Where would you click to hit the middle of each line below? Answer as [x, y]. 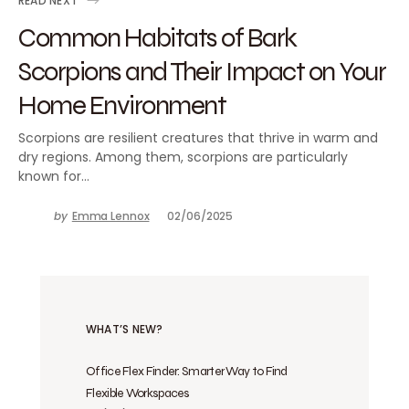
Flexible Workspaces [138, 393]
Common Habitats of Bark [157, 37]
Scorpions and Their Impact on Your [202, 71]
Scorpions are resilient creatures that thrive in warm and [198, 138]
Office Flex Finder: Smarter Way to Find [187, 371]
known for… [54, 176]
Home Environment [122, 105]
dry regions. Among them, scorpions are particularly [183, 157]
